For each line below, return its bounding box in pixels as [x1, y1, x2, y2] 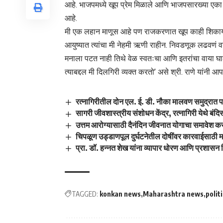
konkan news [100, 189, 141, 198]
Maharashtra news [143, 189, 204, 198]
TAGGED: [72, 189, 98, 198]
